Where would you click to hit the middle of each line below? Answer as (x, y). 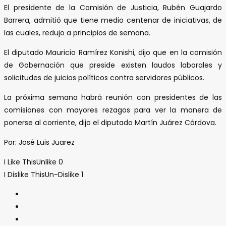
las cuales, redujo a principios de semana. (77, 33)
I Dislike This (24, 174)
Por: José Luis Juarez (39, 142)
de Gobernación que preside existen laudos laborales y (113, 65)
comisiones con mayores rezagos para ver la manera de (113, 110)
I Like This (20, 162)
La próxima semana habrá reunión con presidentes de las (113, 97)
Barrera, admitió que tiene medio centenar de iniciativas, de (113, 20)
